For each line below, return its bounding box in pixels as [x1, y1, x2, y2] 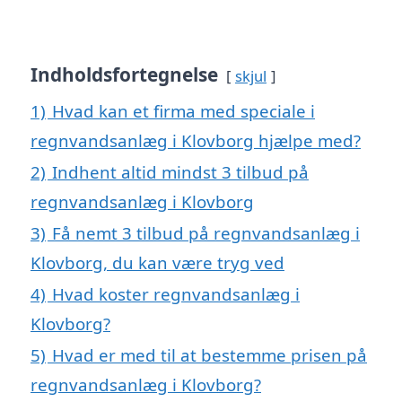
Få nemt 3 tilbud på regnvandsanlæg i [52, 222, 360, 245]
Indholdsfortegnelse [31, 62, 218, 88]
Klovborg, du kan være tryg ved [31, 251, 284, 275]
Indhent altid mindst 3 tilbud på [52, 161, 309, 184]
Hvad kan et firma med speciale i [52, 100, 315, 123]
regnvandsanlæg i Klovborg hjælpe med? [31, 129, 361, 153]
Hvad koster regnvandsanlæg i [52, 283, 300, 306]
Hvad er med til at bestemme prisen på [52, 344, 367, 367]
